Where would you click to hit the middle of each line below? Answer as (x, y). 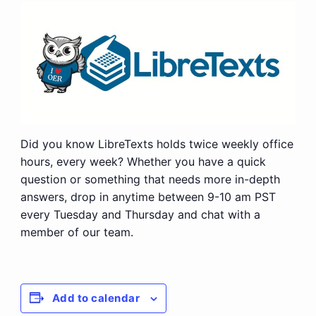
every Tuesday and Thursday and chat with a (140, 214)
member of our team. (77, 232)
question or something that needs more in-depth (150, 179)
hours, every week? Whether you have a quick (143, 162)
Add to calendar (96, 298)
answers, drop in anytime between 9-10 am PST (148, 197)
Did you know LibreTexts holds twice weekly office (157, 144)
